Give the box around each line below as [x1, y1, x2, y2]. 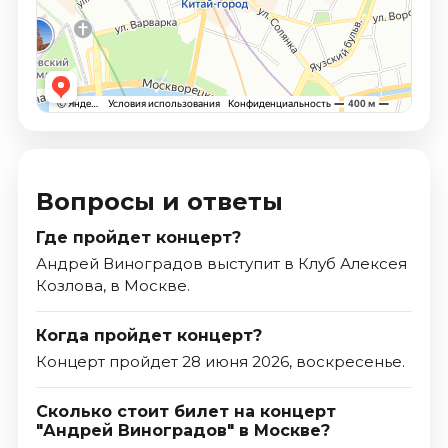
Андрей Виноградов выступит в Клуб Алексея [35, 254, 407, 274]
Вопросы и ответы [35, 187, 283, 217]
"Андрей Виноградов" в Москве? [35, 421, 330, 441]
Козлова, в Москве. [35, 276, 190, 296]
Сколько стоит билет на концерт [35, 402, 336, 422]
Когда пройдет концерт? [35, 326, 262, 346]
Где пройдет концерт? [35, 228, 241, 248]
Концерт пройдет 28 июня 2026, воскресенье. [35, 352, 405, 372]
